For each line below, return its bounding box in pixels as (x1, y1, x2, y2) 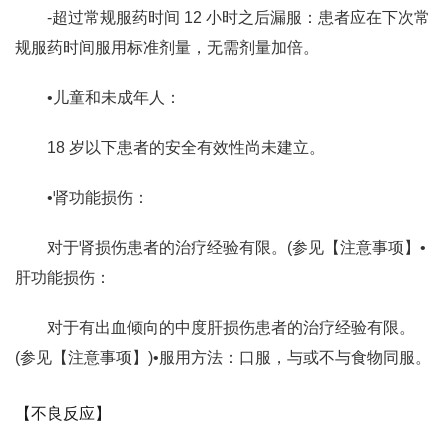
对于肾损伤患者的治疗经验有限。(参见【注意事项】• (47, 239, 426, 256)
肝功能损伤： (15, 269, 111, 286)
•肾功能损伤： (47, 189, 149, 206)
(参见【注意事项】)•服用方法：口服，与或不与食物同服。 (15, 349, 431, 366)
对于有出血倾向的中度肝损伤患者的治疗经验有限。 (47, 319, 415, 336)
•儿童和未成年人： (47, 89, 181, 106)
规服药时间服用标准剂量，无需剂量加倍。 (15, 39, 319, 56)
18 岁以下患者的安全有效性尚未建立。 (47, 139, 325, 156)
